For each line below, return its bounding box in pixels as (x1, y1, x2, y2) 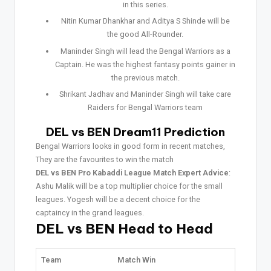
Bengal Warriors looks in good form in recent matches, (36, 141, 225, 151)
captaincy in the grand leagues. (36, 207, 144, 217)
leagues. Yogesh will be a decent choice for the (36, 194, 200, 204)
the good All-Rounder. (107, 30, 183, 39)
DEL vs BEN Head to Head (36, 220, 213, 237)
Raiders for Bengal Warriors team (88, 102, 203, 112)
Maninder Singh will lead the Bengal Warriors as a (60, 46, 230, 56)
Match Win (117, 255, 155, 264)
